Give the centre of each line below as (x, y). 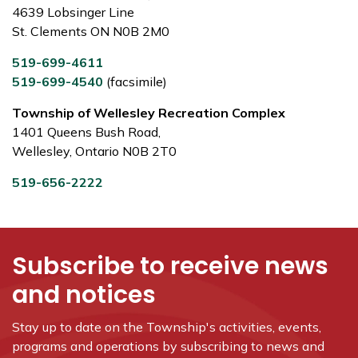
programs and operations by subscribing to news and (168, 346)
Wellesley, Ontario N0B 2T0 (94, 151)
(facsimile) (135, 82)
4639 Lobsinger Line (73, 12)
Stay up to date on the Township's (115, 327)
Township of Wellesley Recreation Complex (149, 113)
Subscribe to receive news (170, 266)
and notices (84, 295)
